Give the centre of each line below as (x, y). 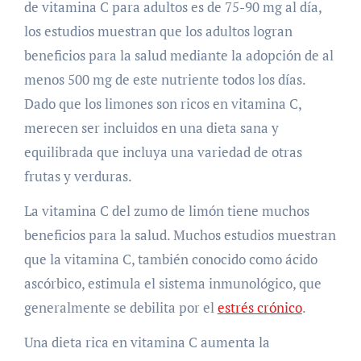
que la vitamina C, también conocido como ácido (170, 259)
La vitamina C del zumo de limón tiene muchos (166, 211)
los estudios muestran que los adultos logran (158, 31)
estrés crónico (259, 308)
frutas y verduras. (78, 176)
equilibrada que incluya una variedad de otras (163, 152)
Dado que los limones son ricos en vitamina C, (162, 104)
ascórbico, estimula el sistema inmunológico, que (172, 284)
